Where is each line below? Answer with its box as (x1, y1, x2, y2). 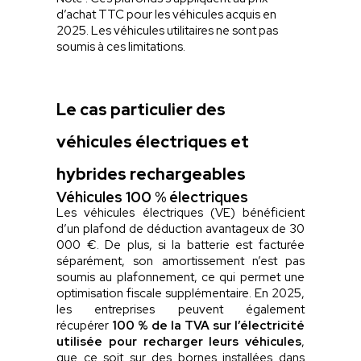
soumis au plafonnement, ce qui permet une (56, 268, 305, 285)
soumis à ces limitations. (56, 38, 189, 55)
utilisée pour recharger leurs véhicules (56, 333, 301, 350)
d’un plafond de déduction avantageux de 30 (56, 220, 305, 237)
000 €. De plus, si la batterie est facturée (56, 236, 305, 253)
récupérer (56, 317, 113, 334)
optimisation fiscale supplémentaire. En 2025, (56, 284, 305, 301)
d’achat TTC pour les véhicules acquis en (56, 6, 277, 23)
